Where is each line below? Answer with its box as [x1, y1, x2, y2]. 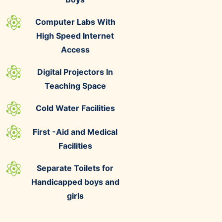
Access [60, 44, 90, 55]
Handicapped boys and [31, 176, 119, 187]
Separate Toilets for [37, 163, 113, 173]
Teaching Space [44, 80, 106, 91]
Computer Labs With [35, 16, 115, 27]
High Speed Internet [36, 30, 114, 41]
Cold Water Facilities [35, 103, 115, 113]
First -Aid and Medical [33, 126, 117, 137]
